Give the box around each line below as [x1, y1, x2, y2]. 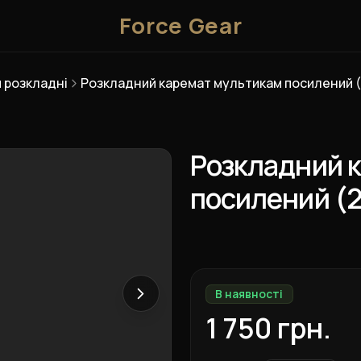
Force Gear [118, 10, 243, 40]
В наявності [215, 285, 284, 301]
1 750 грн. [205, 309, 331, 347]
